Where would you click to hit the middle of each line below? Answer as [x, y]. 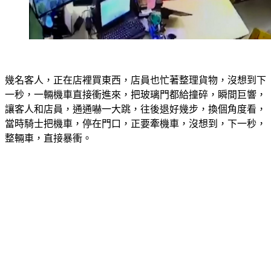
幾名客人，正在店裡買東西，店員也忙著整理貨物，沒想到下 [135, 66]
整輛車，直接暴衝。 [48, 124]
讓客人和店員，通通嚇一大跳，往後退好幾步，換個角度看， [135, 95]
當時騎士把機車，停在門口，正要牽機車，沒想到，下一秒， [135, 109]
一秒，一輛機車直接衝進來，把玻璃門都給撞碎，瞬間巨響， [135, 80]
